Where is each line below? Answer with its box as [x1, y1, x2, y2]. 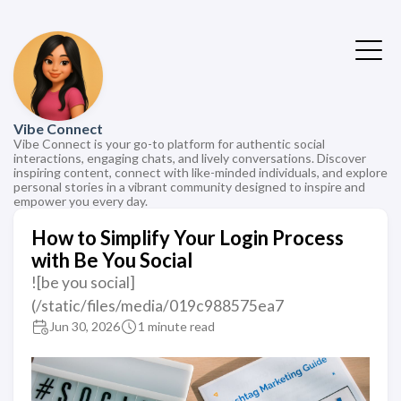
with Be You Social [31, 248, 192, 272]
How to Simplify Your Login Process [31, 226, 344, 250]
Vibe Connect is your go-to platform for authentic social [13, 136, 325, 151]
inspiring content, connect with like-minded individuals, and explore [13, 165, 388, 180]
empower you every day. [13, 193, 148, 209]
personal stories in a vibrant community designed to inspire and [13, 179, 365, 194]
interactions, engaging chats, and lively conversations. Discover [13, 150, 366, 166]
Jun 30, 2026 [49, 319, 120, 334]
